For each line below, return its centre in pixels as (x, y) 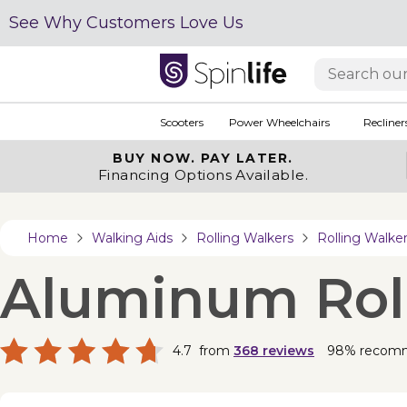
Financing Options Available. (203, 175)
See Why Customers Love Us (126, 23)
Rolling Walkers (245, 238)
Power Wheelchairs (279, 122)
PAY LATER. (247, 158)
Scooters (181, 122)
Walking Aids (132, 238)
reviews (288, 351)
